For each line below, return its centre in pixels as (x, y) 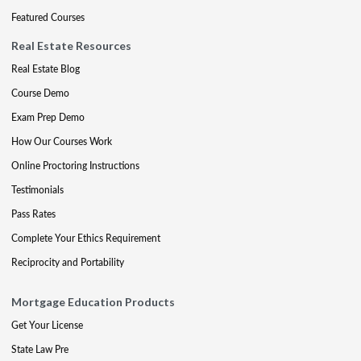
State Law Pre (40, 349)
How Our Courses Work (62, 141)
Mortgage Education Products (93, 301)
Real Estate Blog (46, 68)
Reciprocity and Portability (68, 262)
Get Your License (47, 325)
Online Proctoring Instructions (75, 165)
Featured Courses (48, 17)
